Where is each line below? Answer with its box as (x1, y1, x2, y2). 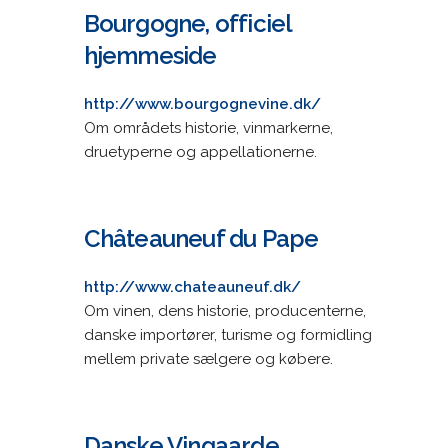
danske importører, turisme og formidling (83, 325, 372, 344)
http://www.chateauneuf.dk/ (83, 277, 301, 296)
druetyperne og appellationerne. (83, 142, 317, 161)
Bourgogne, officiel (83, 8, 292, 38)
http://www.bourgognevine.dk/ (83, 94, 321, 113)
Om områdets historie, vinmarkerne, (83, 118, 333, 137)
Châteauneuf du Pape (83, 223, 319, 253)
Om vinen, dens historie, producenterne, (83, 301, 366, 320)
